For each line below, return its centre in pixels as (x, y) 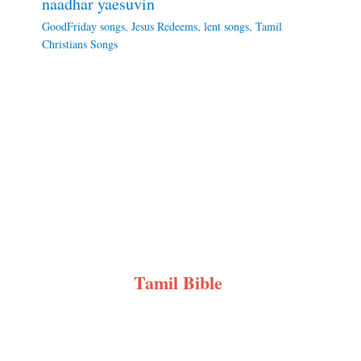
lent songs (226, 26)
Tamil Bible (178, 283)
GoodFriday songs (83, 26)
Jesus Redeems (164, 26)
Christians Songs (79, 44)
